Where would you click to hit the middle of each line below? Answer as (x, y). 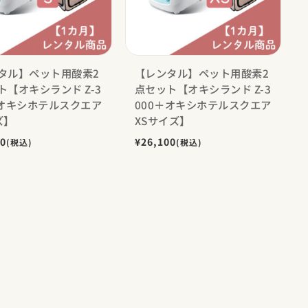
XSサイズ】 (162, 120)
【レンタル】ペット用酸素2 (202, 73)
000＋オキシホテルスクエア (203, 104)
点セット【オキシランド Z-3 (203, 88)
